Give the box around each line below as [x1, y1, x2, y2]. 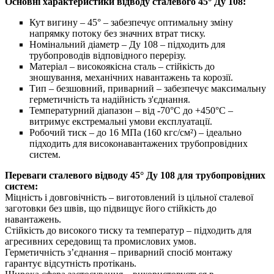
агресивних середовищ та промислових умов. [5, 236, 196, 247]
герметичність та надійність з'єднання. [29, 94, 190, 105]
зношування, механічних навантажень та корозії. [29, 72, 233, 83]
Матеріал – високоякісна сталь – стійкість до [29, 61, 215, 72]
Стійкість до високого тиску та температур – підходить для [5, 225, 251, 236]
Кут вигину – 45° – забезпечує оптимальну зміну [29, 17, 233, 28]
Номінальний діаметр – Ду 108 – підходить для [29, 39, 225, 50]
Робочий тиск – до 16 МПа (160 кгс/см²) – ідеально [29, 127, 242, 138]
